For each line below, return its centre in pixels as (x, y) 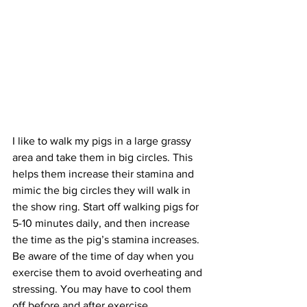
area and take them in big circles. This (104, 157)
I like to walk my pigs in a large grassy (103, 140)
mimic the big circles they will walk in (103, 190)
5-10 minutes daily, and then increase (102, 223)
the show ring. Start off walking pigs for (107, 206)
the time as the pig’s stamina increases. (107, 239)
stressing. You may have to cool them (103, 288)
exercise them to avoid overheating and (109, 272)
